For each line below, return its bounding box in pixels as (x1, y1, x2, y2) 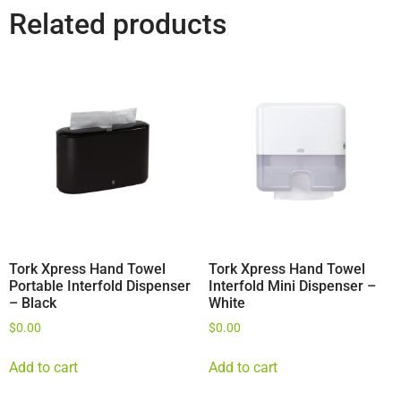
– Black (9, 294, 56, 312)
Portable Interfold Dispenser (9, 277, 191, 295)
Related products (9, 6, 226, 41)
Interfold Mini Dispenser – (208, 277, 376, 295)
